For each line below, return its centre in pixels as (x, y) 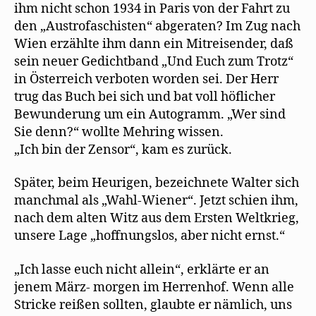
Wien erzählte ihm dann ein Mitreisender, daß (154, 44)
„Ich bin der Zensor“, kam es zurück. (123, 150)
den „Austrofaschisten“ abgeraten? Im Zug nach (157, 26)
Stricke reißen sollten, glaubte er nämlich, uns (153, 305)
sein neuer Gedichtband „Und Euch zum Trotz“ (154, 61)
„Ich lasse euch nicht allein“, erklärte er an (142, 269)
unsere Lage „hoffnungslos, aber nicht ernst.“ (150, 236)
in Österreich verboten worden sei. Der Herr (146, 79)
